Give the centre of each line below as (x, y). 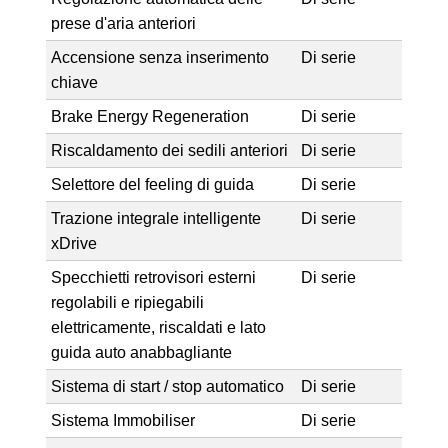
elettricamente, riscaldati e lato (158, 327)
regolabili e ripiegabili (127, 302)
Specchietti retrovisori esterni (153, 277)
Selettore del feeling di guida (152, 184)
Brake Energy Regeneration (149, 116)
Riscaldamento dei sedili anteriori (169, 150)
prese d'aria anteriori (123, 23)
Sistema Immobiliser (122, 420)
